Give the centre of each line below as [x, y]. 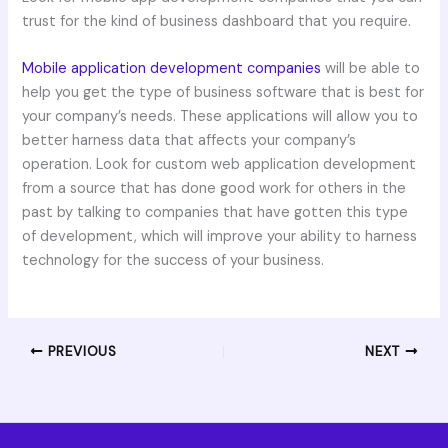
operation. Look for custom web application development [219, 164]
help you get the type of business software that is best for [223, 92]
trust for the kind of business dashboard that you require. [217, 21]
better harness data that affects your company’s [189, 140]
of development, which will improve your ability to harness [220, 236]
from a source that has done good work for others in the [214, 188]
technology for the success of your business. [173, 260]
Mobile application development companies [172, 68]
